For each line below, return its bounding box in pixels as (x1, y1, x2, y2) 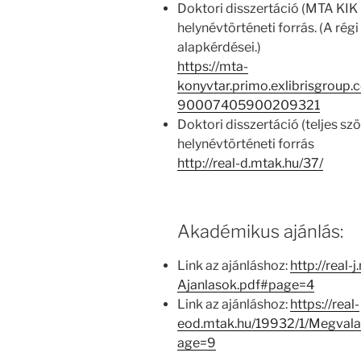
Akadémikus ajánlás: (177, 220, 343, 242)
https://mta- (177, 58, 248, 74)
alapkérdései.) (177, 39, 261, 55)
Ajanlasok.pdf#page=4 (177, 277, 314, 293)
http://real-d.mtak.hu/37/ (177, 155, 323, 171)
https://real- (290, 297, 359, 313)
